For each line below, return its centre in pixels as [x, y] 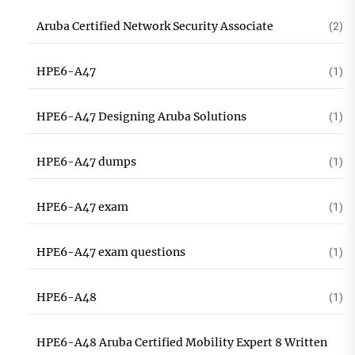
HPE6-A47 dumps [86, 162]
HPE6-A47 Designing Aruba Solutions [141, 116]
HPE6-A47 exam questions [111, 252]
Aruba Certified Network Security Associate [155, 26]
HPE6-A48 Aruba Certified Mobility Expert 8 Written [181, 342]
